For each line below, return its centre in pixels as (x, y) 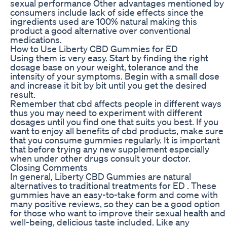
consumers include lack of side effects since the (107, 12)
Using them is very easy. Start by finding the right (109, 58)
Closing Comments (49, 167)
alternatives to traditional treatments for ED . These (113, 185)
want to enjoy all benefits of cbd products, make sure (117, 130)
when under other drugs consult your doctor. (100, 158)
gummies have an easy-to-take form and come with (114, 194)
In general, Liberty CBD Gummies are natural (101, 176)
